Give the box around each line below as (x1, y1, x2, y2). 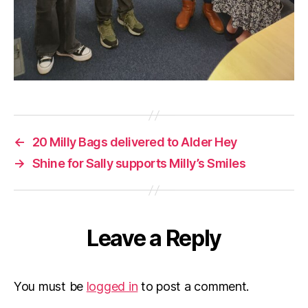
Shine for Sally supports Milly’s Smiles (32, 156, 246, 171)
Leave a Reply (87, 225, 221, 252)
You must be (14, 279, 87, 294)
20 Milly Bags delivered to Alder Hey (32, 135, 237, 150)
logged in (86, 279, 138, 294)
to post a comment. (137, 279, 250, 294)
